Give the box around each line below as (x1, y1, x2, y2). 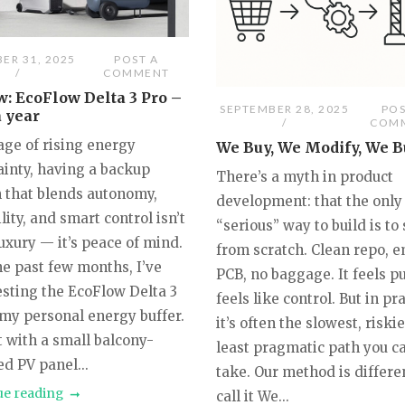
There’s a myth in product (216, 168, 394, 186)
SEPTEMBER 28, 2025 (220, 102, 350, 117)
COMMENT (103, 65, 170, 80)
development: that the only (216, 193, 403, 211)
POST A (114, 52, 159, 66)
